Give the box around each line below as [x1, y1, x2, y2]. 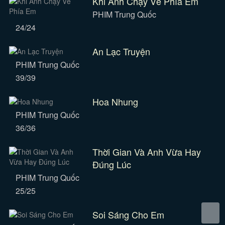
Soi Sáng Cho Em [92, 208, 164, 221]
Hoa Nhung [92, 95, 138, 108]
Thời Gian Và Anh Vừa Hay [92, 145, 201, 158]
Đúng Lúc [92, 158, 131, 171]
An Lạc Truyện [92, 45, 150, 58]
